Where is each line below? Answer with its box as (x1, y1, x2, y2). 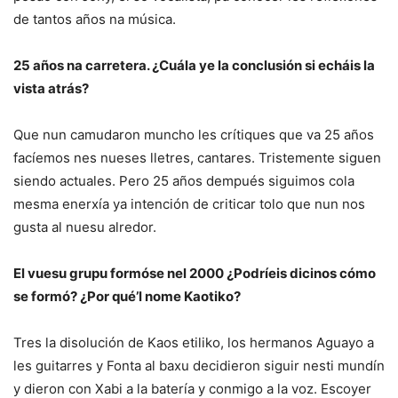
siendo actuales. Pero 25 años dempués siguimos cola (13, 171, 354, 189)
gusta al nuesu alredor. (13, 218, 156, 235)
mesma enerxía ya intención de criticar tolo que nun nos (13, 195, 365, 212)
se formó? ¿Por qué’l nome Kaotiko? (13, 287, 241, 305)
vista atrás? (13, 79, 89, 97)
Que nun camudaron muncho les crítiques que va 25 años (13, 125, 374, 143)
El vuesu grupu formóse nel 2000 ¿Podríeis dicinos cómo (13, 264, 376, 282)
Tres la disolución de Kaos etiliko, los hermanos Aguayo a (13, 333, 374, 351)
